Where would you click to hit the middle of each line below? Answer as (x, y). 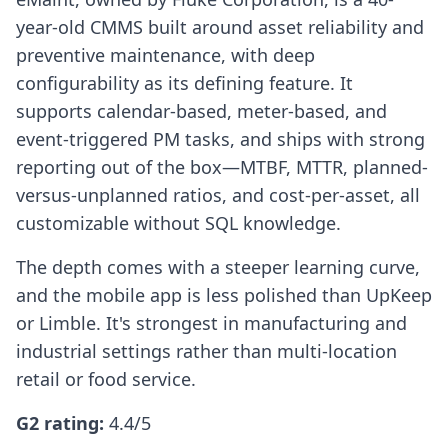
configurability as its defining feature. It (184, 83)
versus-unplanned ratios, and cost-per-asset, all (218, 195)
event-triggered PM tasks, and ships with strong (220, 139)
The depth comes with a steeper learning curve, (218, 267)
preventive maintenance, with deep (165, 55)
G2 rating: (62, 423)
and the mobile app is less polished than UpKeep (224, 295)
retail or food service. (106, 379)
